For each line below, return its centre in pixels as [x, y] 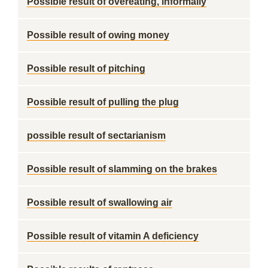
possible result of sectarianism [96, 135]
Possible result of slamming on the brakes [122, 169]
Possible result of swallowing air [100, 202]
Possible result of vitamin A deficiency [113, 236]
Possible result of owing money [98, 35]
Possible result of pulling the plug [103, 102]
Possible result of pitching [86, 68]
